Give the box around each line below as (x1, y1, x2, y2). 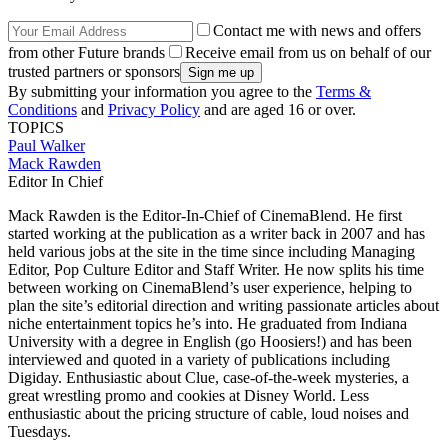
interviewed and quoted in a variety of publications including (8, 351, 390, 369)
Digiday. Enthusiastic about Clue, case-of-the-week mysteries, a (8, 369, 409, 387)
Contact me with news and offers (213, 22, 421, 40)
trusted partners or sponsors (8, 63, 180, 81)
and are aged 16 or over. (200, 101, 356, 119)
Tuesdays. (8, 423, 71, 441)
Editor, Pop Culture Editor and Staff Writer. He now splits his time (8, 261, 424, 279)
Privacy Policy (108, 101, 200, 119)
